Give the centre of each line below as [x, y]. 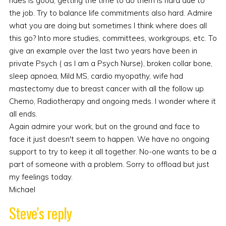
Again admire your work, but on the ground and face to [104, 127]
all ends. [23, 114]
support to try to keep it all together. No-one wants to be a [112, 152]
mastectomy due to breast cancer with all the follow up [106, 89]
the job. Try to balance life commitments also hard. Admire [110, 13]
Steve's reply [40, 213]
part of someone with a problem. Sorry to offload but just [109, 164]
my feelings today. [41, 177]
